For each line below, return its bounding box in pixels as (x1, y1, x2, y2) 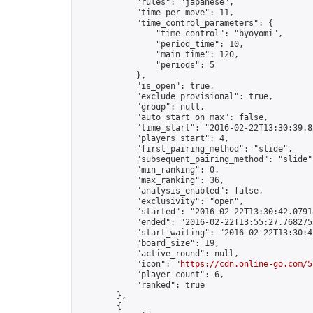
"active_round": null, (78, 249, 239, 259)
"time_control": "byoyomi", (78, 29, 283, 38)
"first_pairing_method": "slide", (78, 144, 293, 154)
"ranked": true (78, 280, 205, 290)
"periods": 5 (78, 60, 214, 70)
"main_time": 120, (78, 50, 239, 59)
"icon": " (78, 259, 180, 269)
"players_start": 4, (78, 133, 229, 143)
